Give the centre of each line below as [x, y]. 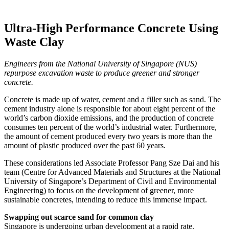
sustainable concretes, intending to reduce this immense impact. [106, 199]
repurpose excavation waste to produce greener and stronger [102, 73]
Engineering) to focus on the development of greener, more [99, 190]
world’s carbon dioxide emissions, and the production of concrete [109, 118]
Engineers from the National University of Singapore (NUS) [100, 63]
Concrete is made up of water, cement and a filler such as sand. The [112, 99]
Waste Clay [34, 42]
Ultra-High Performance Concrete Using [111, 28]
